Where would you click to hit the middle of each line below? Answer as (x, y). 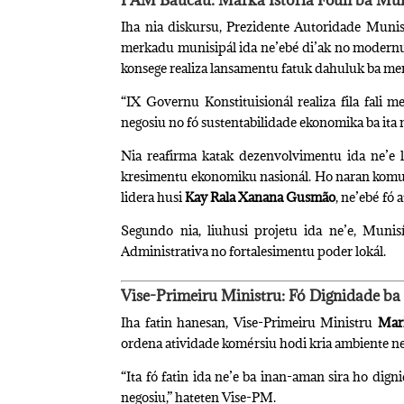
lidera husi (153, 197)
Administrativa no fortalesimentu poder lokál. (254, 252)
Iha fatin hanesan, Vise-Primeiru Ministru (249, 323)
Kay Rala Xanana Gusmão (261, 197)
